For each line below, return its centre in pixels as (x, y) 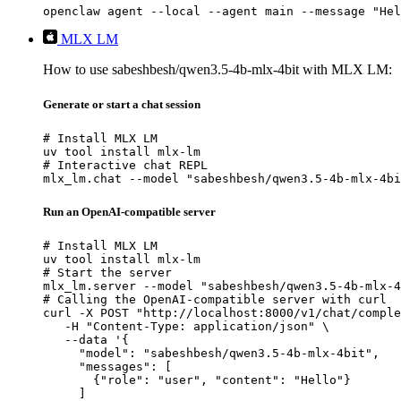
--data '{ (86, 340)
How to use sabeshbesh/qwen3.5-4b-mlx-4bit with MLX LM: (218, 69)
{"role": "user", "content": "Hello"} (197, 380)
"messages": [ (107, 367)
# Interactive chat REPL (125, 166)
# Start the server (107, 273)
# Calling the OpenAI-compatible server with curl (215, 300)
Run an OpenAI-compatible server (129, 212)
